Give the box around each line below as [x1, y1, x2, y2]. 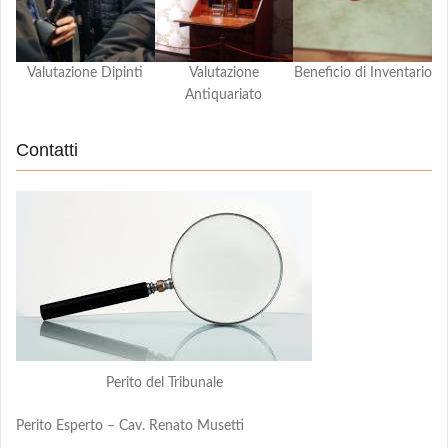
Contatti [16, 139, 78, 160]
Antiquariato [185, 87, 263, 102]
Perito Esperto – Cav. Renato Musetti [16, 419, 244, 434]
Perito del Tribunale [105, 376, 223, 391]
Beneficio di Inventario [293, 65, 432, 80]
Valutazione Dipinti [27, 65, 144, 80]
